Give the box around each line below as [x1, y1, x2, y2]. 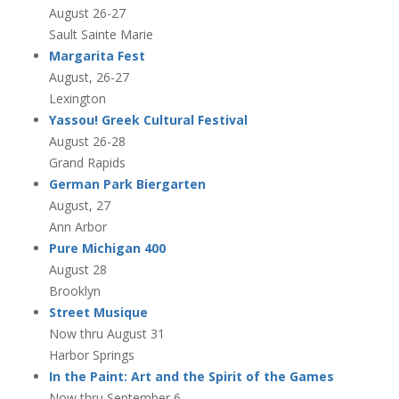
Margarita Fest [49, 46, 145, 64]
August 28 [49, 260, 107, 278]
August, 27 [49, 196, 110, 214]
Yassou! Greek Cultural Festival [49, 110, 248, 128]
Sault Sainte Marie [49, 25, 153, 43]
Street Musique [49, 303, 148, 321]
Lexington [49, 89, 106, 107]
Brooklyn [49, 281, 101, 299]
